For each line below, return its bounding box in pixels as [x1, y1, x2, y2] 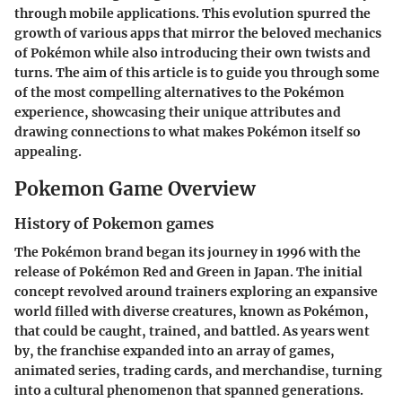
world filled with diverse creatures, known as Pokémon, [14, 303, 369, 320]
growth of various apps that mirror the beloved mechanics [14, 24, 381, 41]
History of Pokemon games [14, 214, 214, 232]
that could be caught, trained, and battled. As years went [14, 323, 370, 340]
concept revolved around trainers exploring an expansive [14, 284, 378, 301]
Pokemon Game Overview [14, 176, 256, 201]
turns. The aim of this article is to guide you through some [14, 64, 380, 81]
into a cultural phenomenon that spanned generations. [14, 382, 363, 399]
